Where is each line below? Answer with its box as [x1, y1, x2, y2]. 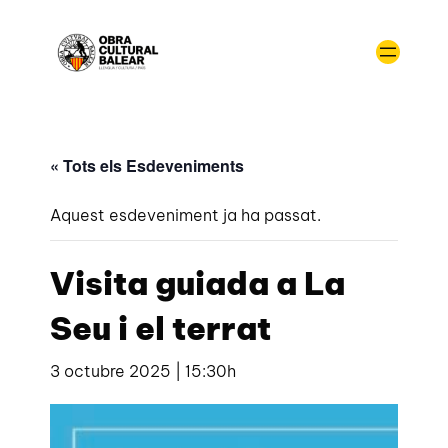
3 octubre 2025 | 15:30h [50, 360, 237, 381]
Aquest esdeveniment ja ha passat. [50, 204, 322, 225]
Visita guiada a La [50, 262, 346, 303]
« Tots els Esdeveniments [50, 153, 245, 177]
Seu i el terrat [50, 307, 272, 348]
